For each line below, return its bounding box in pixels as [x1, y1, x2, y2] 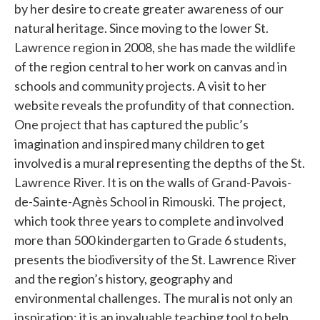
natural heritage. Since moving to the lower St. [14, 19, 269, 36]
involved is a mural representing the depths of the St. [14, 154, 305, 171]
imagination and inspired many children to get [14, 135, 265, 151]
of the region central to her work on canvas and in [14, 58, 287, 74]
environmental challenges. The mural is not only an [14, 289, 293, 306]
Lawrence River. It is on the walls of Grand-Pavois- [14, 174, 291, 190]
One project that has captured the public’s [14, 116, 249, 132]
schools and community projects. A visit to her [14, 77, 266, 94]
